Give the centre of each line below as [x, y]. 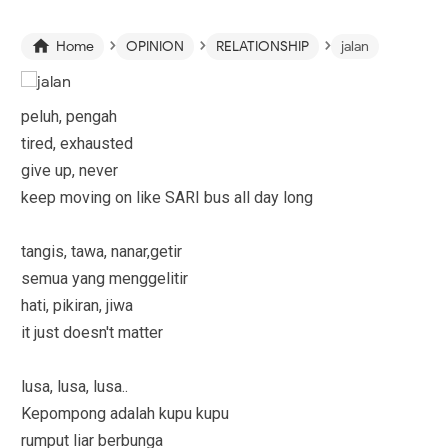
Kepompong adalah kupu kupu [125, 413]
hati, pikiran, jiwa [77, 305]
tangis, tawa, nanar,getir [102, 251]
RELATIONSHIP [263, 46]
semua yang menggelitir [105, 278]
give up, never [70, 170]
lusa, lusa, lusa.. [75, 386]
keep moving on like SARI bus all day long [167, 197]
